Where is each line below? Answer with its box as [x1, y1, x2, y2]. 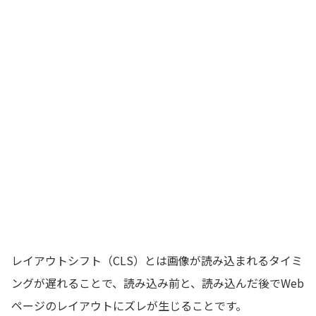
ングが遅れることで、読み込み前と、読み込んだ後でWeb [11, 274, 304, 292]
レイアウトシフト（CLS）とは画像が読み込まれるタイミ [11, 252, 303, 269]
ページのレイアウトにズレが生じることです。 [11, 297, 247, 315]
